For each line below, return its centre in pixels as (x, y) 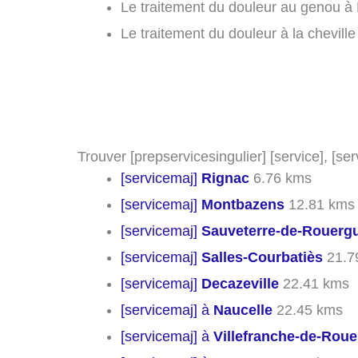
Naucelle (243, 310)
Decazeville (240, 284)
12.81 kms (320, 205)
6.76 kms (280, 179)
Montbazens (243, 205)
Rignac (225, 179)
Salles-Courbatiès (262, 258)
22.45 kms (308, 310)
